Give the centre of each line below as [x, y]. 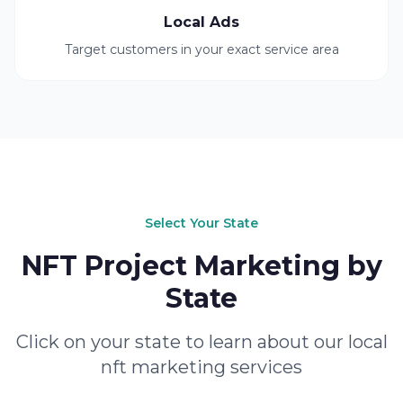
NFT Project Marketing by [201, 266]
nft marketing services [201, 367]
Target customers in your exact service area [201, 49]
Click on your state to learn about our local [201, 342]
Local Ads [201, 22]
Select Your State [201, 223]
